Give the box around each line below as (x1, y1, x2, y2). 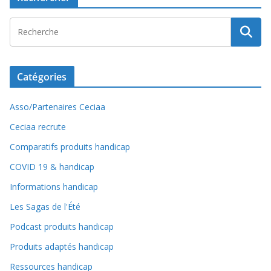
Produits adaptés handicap (10, 240, 114, 252)
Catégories (17, 70, 67, 83)
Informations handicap (10, 180, 98, 192)
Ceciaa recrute (10, 120, 66, 132)
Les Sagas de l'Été (10, 200, 80, 212)
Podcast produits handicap (10, 220, 114, 232)
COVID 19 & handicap (10, 160, 94, 172)
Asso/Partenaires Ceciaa (10, 100, 105, 113)
